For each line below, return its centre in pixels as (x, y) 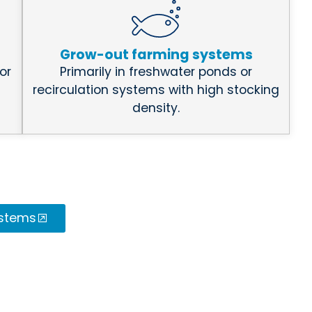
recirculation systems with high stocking (156, 89)
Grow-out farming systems (156, 54)
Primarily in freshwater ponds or (156, 71)
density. (156, 108)
